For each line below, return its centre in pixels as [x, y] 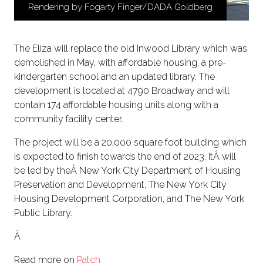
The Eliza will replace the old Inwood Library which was [131, 49]
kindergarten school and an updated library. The [114, 77]
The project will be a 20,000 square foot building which [130, 143]
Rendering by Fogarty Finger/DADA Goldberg [120, 7]
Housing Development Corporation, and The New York [129, 199]
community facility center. [69, 119]
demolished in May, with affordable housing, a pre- [120, 63]
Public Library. [43, 213]
